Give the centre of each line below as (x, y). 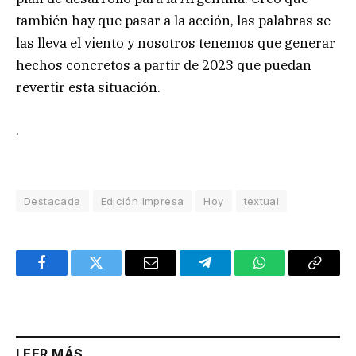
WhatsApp (289, 275)
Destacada (52, 201)
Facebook (68, 275)
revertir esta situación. (88, 87)
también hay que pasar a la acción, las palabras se (173, 20)
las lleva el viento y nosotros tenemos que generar (176, 43)
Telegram (231, 275)
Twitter (116, 275)
